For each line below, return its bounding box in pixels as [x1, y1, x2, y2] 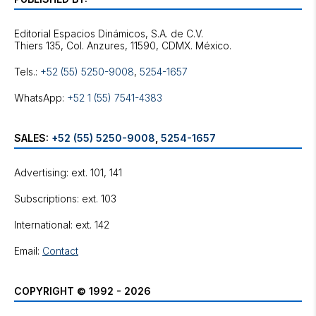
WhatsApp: [14, 92, 67, 104]
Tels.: [14, 66, 40, 78]
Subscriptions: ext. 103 [14, 193, 116, 205]
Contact [42, 245, 78, 257]
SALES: [14, 132, 51, 144]
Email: [14, 245, 42, 257]
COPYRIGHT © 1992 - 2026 [14, 285, 151, 297]
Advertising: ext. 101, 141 [14, 166, 122, 178]
